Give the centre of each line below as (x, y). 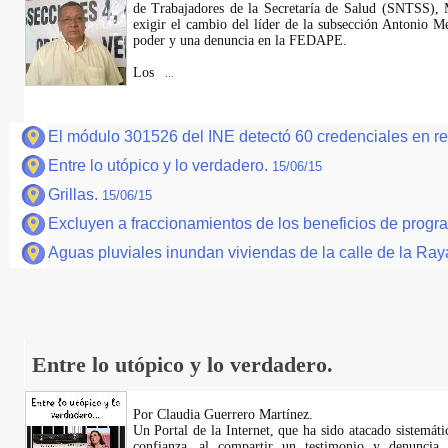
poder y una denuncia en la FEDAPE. (239, 40)
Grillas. (75, 194)
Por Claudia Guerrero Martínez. (222, 414)
